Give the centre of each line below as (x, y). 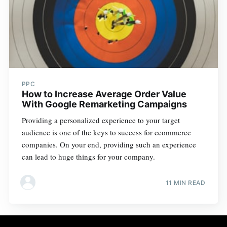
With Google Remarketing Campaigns (104, 104)
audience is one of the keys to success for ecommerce (106, 132)
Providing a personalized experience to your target (101, 120)
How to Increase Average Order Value (104, 94)
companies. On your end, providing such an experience (109, 144)
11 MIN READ (185, 183)
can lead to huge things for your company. (88, 156)
